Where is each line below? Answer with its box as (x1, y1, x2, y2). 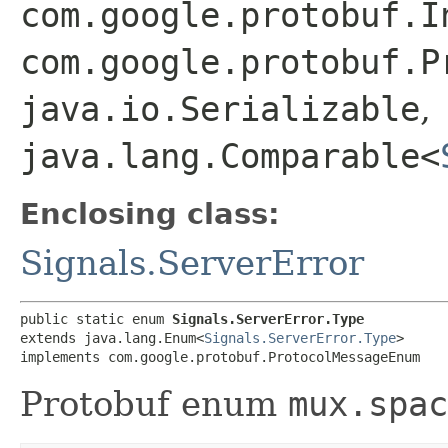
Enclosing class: (20, 196, 280, 231)
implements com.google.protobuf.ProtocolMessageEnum (20, 348, 420, 365)
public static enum (20, 310, 172, 327)
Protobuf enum (20, 383, 288, 424)
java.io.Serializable (20, 88, 420, 129)
